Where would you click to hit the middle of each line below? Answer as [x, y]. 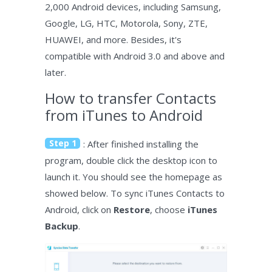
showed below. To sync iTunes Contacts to [135, 193]
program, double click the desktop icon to [131, 161]
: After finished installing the [141, 144]
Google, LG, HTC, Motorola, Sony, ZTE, [126, 23]
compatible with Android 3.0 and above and [135, 56]
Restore [132, 210]
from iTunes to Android [124, 115]
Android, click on [79, 210]
